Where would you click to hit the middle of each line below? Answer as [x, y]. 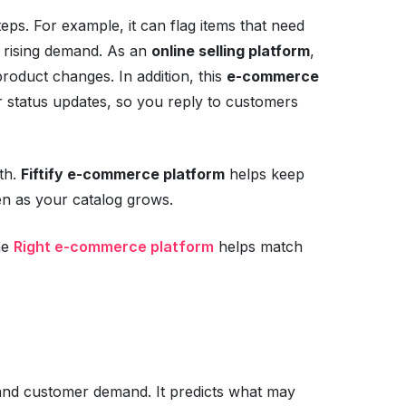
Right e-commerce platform [113, 246]
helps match [258, 246]
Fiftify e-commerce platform [122, 174]
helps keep [264, 174]
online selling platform [230, 50]
